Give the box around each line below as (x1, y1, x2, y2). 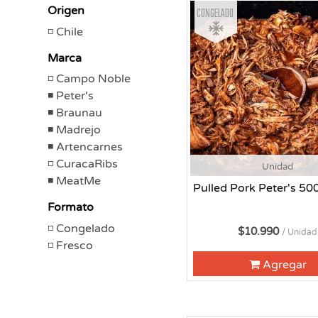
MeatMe (56, 174, 101, 188)
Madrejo (56, 123, 101, 137)
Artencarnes (56, 140, 123, 154)
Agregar (262, 257, 307, 272)
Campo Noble (56, 72, 131, 86)
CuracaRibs (56, 157, 118, 171)
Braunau (56, 106, 102, 120)
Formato (48, 200, 94, 214)
